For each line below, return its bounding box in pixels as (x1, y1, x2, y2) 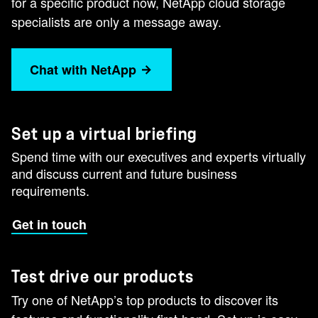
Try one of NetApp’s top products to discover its (11, 290, 278, 309)
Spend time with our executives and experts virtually (11, 147, 306, 166)
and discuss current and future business (11, 164, 237, 183)
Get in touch (12, 215, 87, 234)
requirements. (11, 181, 89, 200)
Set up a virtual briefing (11, 126, 197, 143)
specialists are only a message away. (11, 12, 221, 31)
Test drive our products (11, 268, 194, 286)
